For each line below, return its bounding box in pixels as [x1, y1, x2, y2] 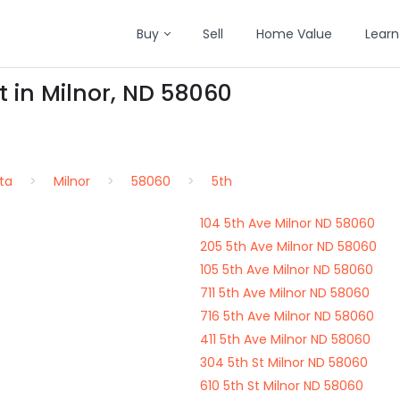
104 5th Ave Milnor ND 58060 [200, 214, 375, 232]
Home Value [256, 25, 332, 43]
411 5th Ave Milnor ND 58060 [200, 330, 371, 348]
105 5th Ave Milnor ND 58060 [200, 261, 373, 279]
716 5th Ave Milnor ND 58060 [200, 307, 374, 325]
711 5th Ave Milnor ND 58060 [200, 284, 370, 302]
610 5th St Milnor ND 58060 [200, 377, 363, 395]
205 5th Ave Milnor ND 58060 [200, 237, 377, 255]
